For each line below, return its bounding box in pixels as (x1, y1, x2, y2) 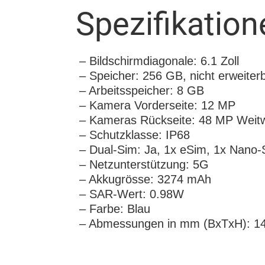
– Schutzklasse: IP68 (79, 128, 190, 141)
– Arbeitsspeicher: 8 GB (79, 83, 205, 97)
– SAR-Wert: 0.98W (79, 187, 185, 201)
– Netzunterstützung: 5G (79, 157, 209, 171)
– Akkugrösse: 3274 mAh (79, 172, 212, 186)
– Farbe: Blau (79, 202, 151, 215)
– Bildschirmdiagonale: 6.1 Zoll (79, 54, 240, 67)
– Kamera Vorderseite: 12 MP (79, 98, 236, 112)
